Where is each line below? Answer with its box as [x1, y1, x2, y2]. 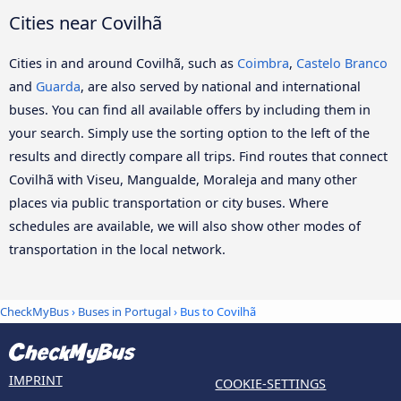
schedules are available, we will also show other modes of [9, 218, 361, 235]
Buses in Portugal [78, 303, 171, 320]
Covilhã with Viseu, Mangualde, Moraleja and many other [9, 171, 357, 189]
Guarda [36, 78, 81, 96]
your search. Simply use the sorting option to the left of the [9, 124, 370, 142]
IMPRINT [8, 371, 63, 388]
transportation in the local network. [9, 241, 226, 259]
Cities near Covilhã [9, 10, 162, 36]
